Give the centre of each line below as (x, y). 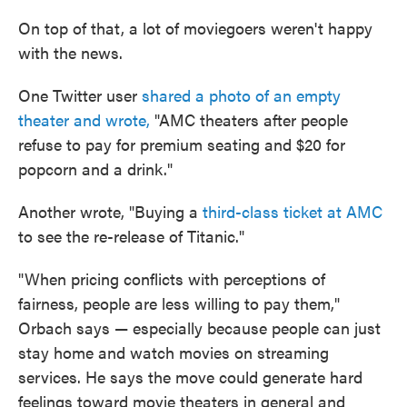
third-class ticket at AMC (293, 211)
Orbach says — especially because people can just (199, 328)
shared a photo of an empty (241, 95)
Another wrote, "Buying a (110, 211)
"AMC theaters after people (249, 119)
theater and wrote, (84, 119)
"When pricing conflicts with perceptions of (172, 278)
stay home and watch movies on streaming (174, 352)
